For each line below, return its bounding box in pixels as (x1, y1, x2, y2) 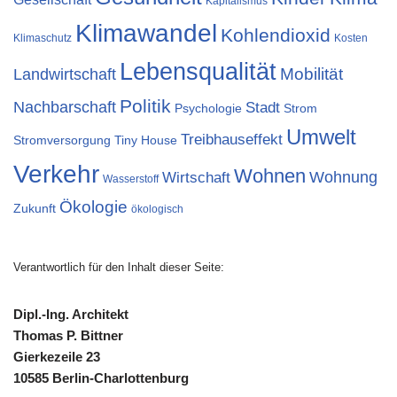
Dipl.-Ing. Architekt (13, 307, 128, 322)
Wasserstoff (103, 173, 159, 185)
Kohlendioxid (221, 25, 331, 45)
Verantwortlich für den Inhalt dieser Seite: (13, 261, 224, 274)
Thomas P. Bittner (13, 328, 123, 343)
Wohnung (309, 167, 378, 186)
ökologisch (131, 203, 183, 215)
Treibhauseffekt (181, 131, 283, 148)
